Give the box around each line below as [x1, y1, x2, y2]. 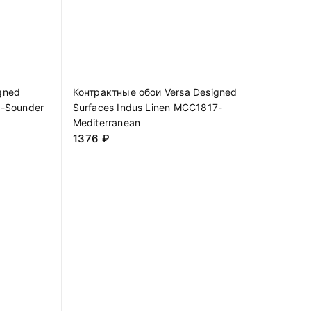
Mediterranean [72, 116, 141, 128]
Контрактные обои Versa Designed [72, 85, 237, 98]
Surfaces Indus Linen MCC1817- [72, 101, 223, 113]
